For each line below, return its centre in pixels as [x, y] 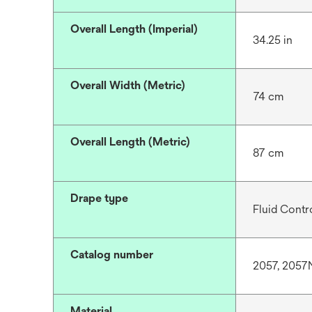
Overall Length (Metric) [130, 142]
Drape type [99, 198]
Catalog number [112, 255]
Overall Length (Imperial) [134, 29]
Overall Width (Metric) [128, 85]
